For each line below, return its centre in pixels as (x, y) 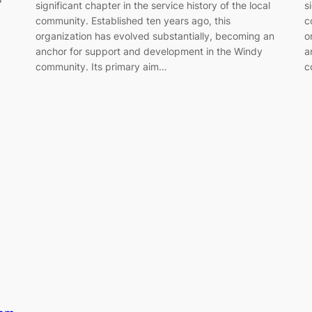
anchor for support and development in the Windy (149, 51)
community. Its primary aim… (101, 66)
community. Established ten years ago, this (133, 20)
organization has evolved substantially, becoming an (155, 36)
